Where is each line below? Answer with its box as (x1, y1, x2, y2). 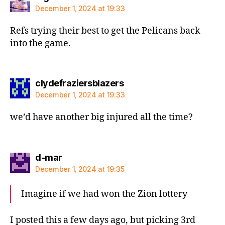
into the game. (10, 37, 71, 49)
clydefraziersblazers (35, 78, 124, 88)
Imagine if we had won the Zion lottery (21, 188, 187, 200)
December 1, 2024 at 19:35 (35, 164, 125, 173)
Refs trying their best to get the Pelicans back (10, 25, 200, 37)
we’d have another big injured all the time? (10, 111, 193, 123)
